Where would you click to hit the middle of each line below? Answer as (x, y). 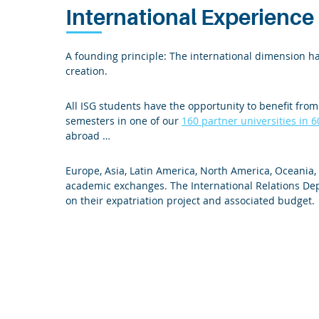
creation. (87, 71)
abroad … (88, 136)
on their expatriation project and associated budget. (190, 200)
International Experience (190, 18)
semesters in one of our (124, 121)
